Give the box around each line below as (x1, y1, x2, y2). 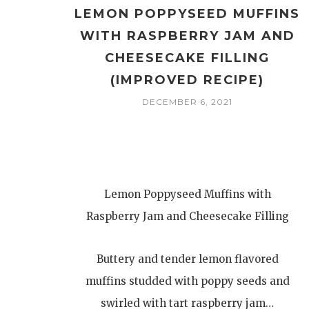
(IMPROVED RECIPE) (110, 72, 265, 88)
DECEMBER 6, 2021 (142, 97, 233, 108)
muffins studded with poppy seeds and (85, 275, 290, 288)
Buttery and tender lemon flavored (96, 252, 279, 266)
